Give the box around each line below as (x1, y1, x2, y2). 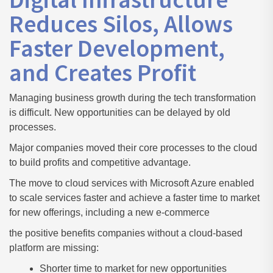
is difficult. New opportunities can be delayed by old (9, 107, 230, 118)
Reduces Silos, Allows (9, 8, 233, 39)
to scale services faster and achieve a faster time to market (9, 192, 260, 203)
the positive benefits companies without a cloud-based (9, 227, 243, 238)
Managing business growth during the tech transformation (9, 92, 256, 103)
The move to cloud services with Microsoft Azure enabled (9, 177, 254, 188)
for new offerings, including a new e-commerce (9, 207, 210, 218)
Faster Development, (9, 32, 225, 63)
